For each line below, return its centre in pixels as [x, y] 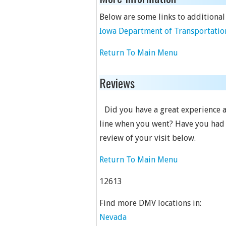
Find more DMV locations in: [150, 203]
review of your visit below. [148, 138]
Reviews [117, 83]
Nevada [113, 217]
